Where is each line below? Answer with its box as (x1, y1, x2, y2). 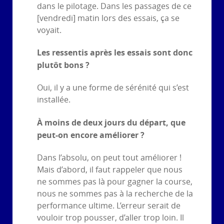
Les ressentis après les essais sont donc (37, 47, 192, 58)
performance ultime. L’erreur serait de (37, 200, 180, 210)
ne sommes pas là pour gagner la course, (37, 176, 192, 186)
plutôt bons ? (37, 59, 89, 71)
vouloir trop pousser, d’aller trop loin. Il (37, 212, 184, 222)
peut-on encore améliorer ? (37, 129, 144, 141)
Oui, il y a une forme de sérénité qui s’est (37, 83, 189, 93)
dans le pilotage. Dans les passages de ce (37, 1, 191, 11)
